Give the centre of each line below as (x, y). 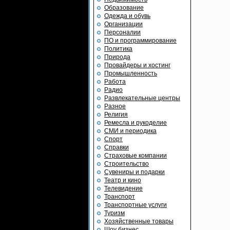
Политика (118, 49)
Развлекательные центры (142, 98)
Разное (115, 106)
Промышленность (131, 73)
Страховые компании (136, 156)
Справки (117, 147)
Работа (115, 82)
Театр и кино (123, 180)
